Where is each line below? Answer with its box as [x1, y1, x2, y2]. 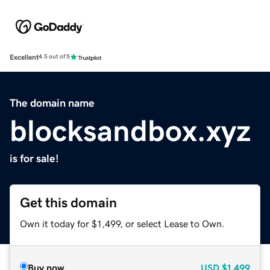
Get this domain [20, 195, 117, 210]
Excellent [10, 53, 39, 61]
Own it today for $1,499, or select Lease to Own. [20, 218, 225, 228]
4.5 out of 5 [39, 54, 70, 60]
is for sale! [10, 152, 59, 164]
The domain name [10, 97, 95, 108]
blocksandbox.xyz [10, 115, 251, 146]
